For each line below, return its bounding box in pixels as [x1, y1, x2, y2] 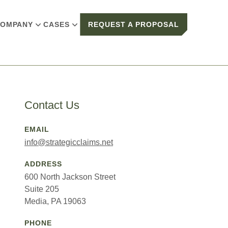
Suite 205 [24, 185, 59, 193]
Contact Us [24, 99, 79, 111]
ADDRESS [24, 160, 62, 168]
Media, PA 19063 [24, 197, 86, 206]
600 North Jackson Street [24, 173, 116, 181]
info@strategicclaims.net [24, 138, 113, 147]
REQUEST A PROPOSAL [88, 20, 179, 28]
